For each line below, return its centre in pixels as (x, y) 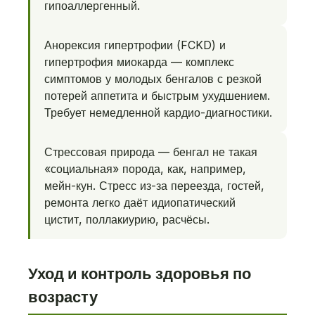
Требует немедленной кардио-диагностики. (158, 112)
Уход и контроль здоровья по (140, 273)
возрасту (63, 296)
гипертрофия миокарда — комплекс (139, 62)
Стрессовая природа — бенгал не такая (151, 152)
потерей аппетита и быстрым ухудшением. (157, 96)
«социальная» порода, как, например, (145, 169)
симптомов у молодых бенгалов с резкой (153, 79)
